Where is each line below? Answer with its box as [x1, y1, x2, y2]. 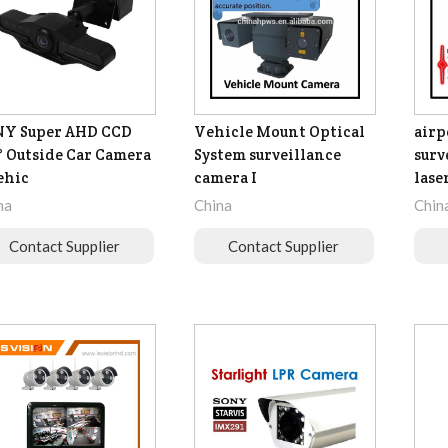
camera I [193, 168, 257, 188]
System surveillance [193, 145, 341, 165]
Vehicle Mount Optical [193, 122, 365, 142]
